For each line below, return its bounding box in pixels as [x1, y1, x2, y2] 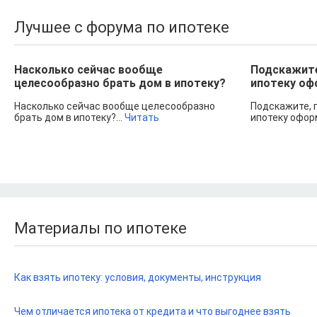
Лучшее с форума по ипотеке [14, 18, 229, 36]
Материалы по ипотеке [14, 219, 187, 237]
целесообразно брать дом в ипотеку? [14, 76, 226, 90]
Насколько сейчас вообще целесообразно [14, 100, 215, 112]
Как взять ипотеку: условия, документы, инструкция [14, 272, 261, 283]
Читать [125, 112, 159, 123]
